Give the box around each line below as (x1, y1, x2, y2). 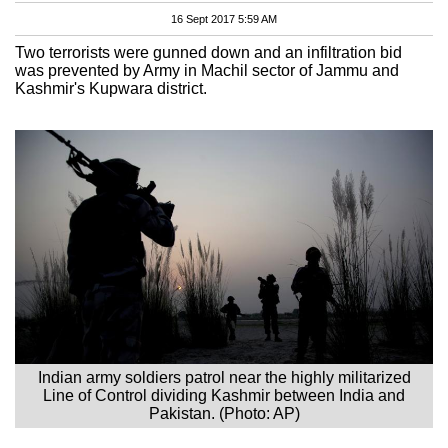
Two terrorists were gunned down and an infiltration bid (15, 43, 402, 61)
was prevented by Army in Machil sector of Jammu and (15, 61, 399, 79)
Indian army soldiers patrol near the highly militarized (37, 368, 411, 386)
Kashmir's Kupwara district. (15, 79, 207, 97)
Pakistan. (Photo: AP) (148, 404, 300, 422)
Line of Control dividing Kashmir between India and (43, 386, 405, 404)
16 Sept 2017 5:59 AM (171, 12, 277, 25)
